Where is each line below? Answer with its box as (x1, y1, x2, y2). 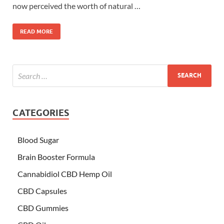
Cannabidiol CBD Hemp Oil (17, 168, 112, 178)
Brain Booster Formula (17, 151, 95, 161)
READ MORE (20, 27, 53, 35)
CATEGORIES (12, 107, 69, 118)
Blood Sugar (17, 134, 59, 144)
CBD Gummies (17, 202, 68, 212)
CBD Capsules (17, 185, 67, 195)
